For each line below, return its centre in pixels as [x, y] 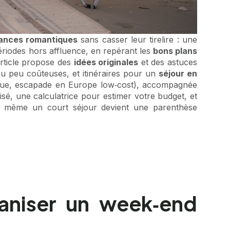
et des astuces [168, 62]
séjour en [178, 73]
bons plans [175, 51]
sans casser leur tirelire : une [138, 40]
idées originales [106, 62]
